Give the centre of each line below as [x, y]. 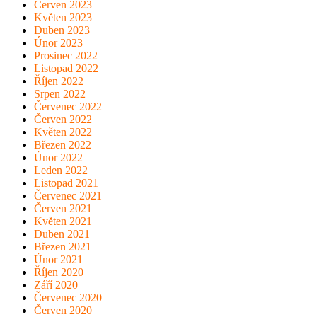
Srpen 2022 [60, 94]
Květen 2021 [63, 221]
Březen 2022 [63, 145]
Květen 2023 [63, 18]
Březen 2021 [63, 247]
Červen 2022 [63, 120]
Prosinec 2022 [66, 56]
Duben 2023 [62, 30]
